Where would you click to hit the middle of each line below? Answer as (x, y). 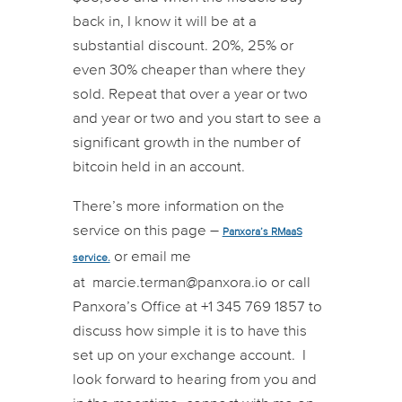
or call (288, 283)
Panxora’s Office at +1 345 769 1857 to (197, 307)
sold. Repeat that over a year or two (190, 94)
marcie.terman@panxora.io (179, 283)
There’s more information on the (178, 206)
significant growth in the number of (186, 143)
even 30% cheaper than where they (188, 70)
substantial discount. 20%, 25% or (183, 46)
